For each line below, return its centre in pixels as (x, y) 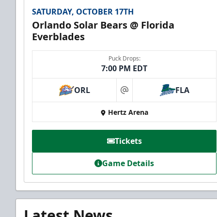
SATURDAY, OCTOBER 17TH (83, 12)
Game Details (128, 163)
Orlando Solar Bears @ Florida (103, 25)
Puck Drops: (124, 59)
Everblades (58, 37)
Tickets (128, 141)
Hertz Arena (128, 112)
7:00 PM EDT (124, 69)
